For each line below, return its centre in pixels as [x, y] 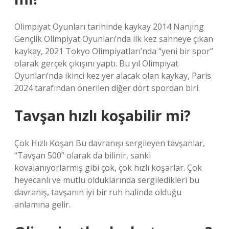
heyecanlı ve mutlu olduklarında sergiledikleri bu [107, 180]
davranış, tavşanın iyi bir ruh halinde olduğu [98, 192]
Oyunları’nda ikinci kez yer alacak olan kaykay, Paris [113, 76]
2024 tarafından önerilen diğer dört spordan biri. [107, 88]
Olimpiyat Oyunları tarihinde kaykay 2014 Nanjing [109, 27]
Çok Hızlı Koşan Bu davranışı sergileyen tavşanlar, [110, 143]
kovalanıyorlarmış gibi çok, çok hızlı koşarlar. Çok [108, 168]
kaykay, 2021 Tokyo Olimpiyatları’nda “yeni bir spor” [114, 51]
